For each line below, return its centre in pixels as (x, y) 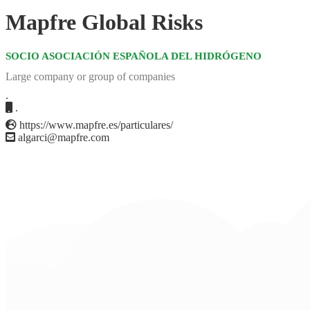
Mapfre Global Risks (104, 22)
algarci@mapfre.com (62, 138)
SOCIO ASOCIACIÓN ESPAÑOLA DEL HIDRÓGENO (134, 56)
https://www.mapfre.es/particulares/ (95, 125)
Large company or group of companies (90, 77)
